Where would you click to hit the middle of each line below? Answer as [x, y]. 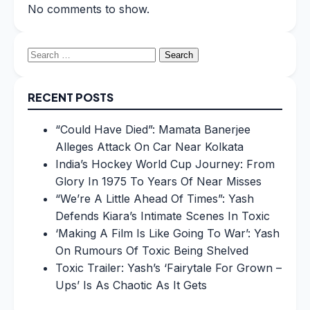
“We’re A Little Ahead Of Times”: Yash [155, 198]
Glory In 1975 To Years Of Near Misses [158, 181]
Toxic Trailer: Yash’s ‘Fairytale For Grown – [168, 267]
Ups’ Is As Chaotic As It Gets [131, 285]
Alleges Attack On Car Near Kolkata [149, 146]
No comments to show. [89, 9]
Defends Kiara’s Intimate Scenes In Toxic [163, 216]
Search [46, 53]
